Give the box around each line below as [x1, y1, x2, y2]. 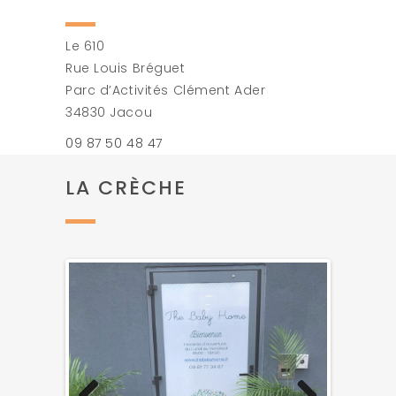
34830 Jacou [65, 103, 153, 122]
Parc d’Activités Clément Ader [65, 81, 266, 100]
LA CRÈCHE [65, 174, 187, 202]
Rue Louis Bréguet [65, 59, 186, 78]
